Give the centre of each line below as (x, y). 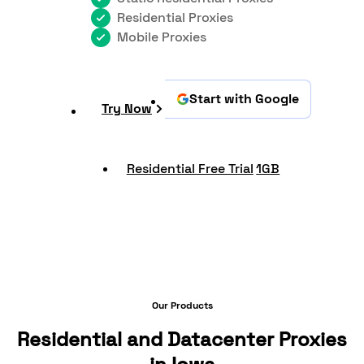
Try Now (127, 108)
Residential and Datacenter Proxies (182, 339)
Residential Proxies (175, 18)
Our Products (182, 305)
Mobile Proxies (162, 37)
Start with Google (244, 98)
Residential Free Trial (190, 169)
